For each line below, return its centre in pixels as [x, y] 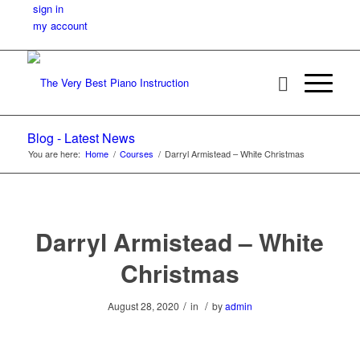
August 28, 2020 [143, 306]
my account [60, 25]
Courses [136, 153]
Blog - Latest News [81, 138]
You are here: [54, 153]
